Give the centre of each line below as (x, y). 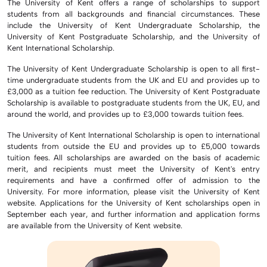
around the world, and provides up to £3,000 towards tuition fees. (127, 114)
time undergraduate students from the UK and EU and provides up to (133, 80)
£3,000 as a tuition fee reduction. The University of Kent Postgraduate (133, 92)
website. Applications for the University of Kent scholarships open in (133, 203)
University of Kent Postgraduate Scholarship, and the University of (133, 37)
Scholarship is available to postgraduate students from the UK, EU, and (133, 103)
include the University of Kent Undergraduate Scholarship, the (133, 26)
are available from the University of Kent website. (95, 226)
